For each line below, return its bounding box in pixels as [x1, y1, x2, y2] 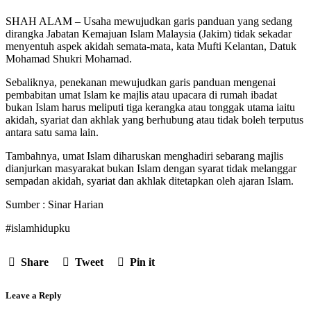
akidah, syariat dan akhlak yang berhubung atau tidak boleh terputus [6, 113, 303, 126]
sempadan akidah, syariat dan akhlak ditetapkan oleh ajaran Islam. [6, 174, 294, 187]
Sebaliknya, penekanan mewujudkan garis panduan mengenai [6, 76, 276, 88]
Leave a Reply [6, 289, 62, 301]
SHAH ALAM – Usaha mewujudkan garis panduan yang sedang [6, 15, 292, 27]
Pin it [130, 255, 155, 268]
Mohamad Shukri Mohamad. [6, 52, 132, 65]
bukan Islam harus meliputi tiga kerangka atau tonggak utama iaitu [6, 101, 295, 113]
